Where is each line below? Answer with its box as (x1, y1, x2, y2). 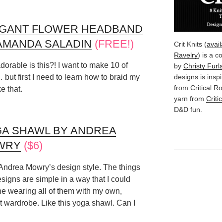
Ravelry (173, 51, 198, 59)
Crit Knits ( (173, 40, 207, 48)
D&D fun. (173, 105, 202, 113)
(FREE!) (92, 37, 134, 50)
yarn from (173, 94, 206, 103)
